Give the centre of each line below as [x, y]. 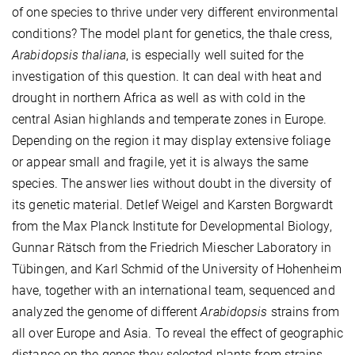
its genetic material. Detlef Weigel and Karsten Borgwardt [172, 204]
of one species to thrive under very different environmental [175, 12]
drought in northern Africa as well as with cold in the [159, 97]
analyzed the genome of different [107, 311]
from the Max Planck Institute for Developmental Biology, [172, 226]
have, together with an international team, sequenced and [174, 290]
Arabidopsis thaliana [69, 55]
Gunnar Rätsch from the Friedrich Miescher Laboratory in [172, 247]
